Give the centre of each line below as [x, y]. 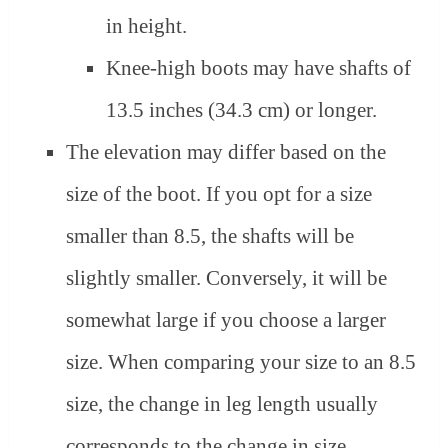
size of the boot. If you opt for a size [219, 193]
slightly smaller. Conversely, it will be [227, 277]
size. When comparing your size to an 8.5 [241, 361]
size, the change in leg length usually [222, 403]
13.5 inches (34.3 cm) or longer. [241, 109]
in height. [146, 25]
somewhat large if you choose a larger [226, 319]
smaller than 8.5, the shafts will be [210, 235]
